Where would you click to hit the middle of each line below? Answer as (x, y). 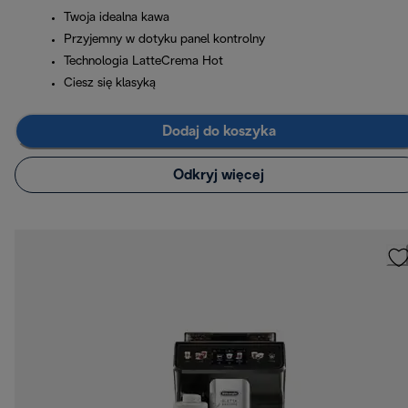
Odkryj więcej (219, 175)
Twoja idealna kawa (117, 18)
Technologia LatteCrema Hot (143, 62)
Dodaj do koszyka (219, 131)
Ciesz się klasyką (110, 84)
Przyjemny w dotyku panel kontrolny (164, 40)
